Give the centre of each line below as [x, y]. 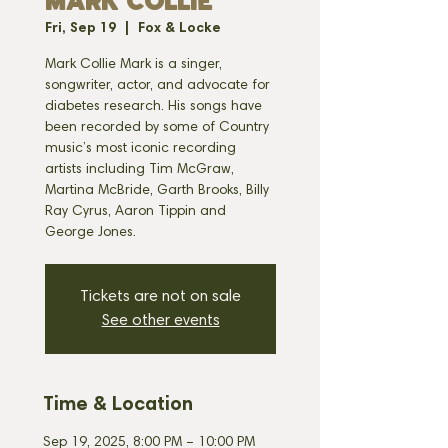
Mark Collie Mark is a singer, [133, 65]
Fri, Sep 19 [80, 29]
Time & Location [118, 405]
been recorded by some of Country [157, 128]
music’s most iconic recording [140, 149]
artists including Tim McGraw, [139, 170]
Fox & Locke [179, 29]
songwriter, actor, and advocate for [157, 86]
